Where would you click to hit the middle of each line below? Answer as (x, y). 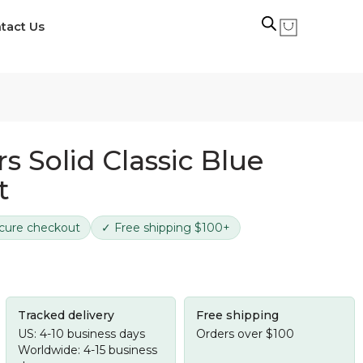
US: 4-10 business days (81, 334)
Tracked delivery (66, 315)
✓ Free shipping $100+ (166, 228)
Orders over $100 (246, 334)
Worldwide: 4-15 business (87, 350)
